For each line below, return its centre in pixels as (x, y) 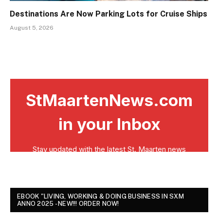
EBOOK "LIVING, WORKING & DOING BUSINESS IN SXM (100, 197)
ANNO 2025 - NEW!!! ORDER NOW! (68, 204)
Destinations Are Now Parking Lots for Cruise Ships (109, 14)
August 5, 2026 (32, 28)
